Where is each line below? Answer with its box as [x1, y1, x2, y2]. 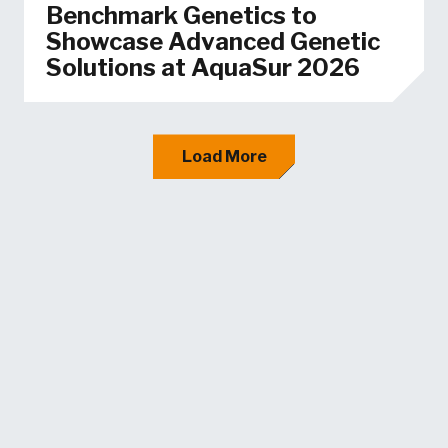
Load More [181, 147, 267, 167]
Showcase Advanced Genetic [45, 26, 380, 56]
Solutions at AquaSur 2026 [45, 52, 360, 82]
